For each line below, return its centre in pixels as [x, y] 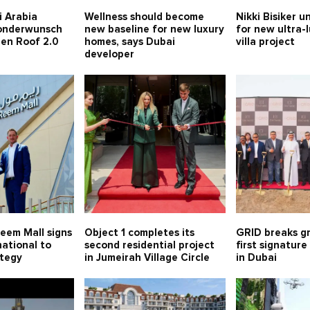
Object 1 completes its [139, 233]
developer [109, 55]
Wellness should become [144, 17]
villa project [266, 42]
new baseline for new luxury [154, 30]
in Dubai [257, 258]
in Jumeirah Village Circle [147, 258]
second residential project [149, 246]
